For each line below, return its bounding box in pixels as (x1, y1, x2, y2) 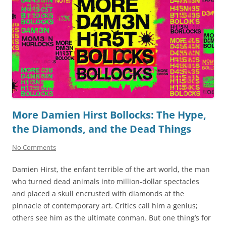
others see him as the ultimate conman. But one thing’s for (12, 213, 211, 223)
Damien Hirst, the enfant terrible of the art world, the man (12, 164, 210, 175)
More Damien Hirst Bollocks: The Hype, (12, 108, 206, 122)
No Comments (12, 143, 56, 152)
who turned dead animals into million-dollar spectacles (12, 177, 199, 187)
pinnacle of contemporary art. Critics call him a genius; (12, 201, 198, 211)
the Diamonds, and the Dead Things (12, 122, 191, 136)
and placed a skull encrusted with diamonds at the (12, 189, 184, 199)
